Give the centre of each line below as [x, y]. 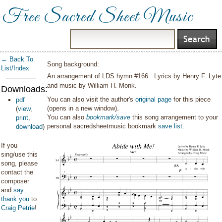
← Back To [17, 59]
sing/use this [19, 154]
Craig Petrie [18, 208]
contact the [17, 172]
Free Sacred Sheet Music [98, 17]
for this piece [191, 99]
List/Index [15, 68]
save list [170, 126]
